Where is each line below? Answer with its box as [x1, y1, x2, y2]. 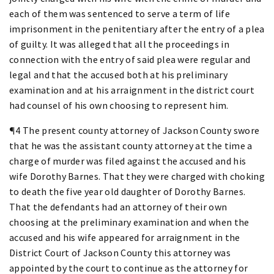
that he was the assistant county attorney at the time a [9, 139, 253, 152]
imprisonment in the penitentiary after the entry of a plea [9, 22, 265, 35]
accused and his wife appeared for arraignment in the [9, 231, 240, 243]
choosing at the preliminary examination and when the [9, 215, 250, 228]
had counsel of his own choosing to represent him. [9, 98, 229, 111]
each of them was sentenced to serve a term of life [9, 7, 231, 20]
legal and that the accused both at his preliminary [9, 68, 228, 81]
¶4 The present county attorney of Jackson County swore [9, 124, 260, 136]
